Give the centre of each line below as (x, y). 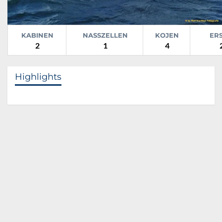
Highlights (38, 77)
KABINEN (37, 35)
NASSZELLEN (105, 35)
